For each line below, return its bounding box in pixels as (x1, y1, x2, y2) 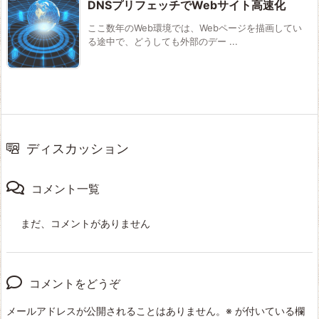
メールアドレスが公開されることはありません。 (6, 304, 226, 317)
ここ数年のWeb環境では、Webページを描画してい (88, 21, 302, 33)
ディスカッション (26, 140, 129, 156)
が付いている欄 (232, 304, 305, 317)
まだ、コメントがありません (21, 216, 150, 229)
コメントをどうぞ (29, 276, 120, 291)
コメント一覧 (31, 181, 100, 196)
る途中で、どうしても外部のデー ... (88, 35, 238, 47)
